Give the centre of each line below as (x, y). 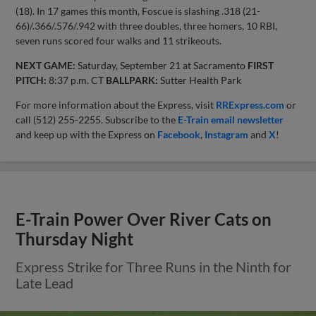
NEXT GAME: (46, 65)
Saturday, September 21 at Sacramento (162, 65)
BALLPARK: (132, 80)
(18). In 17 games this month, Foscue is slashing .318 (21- (138, 11)
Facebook (179, 134)
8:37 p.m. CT (77, 80)
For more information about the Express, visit (116, 104)
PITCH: (31, 80)
